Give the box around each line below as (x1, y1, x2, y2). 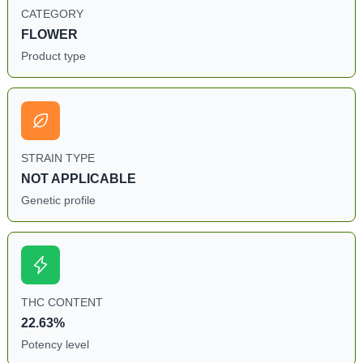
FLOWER (20, 28, 78, 41)
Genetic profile (20, 194, 96, 207)
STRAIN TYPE (20, 152, 95, 164)
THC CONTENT (20, 296, 103, 309)
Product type (20, 49, 86, 62)
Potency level (20, 338, 89, 351)
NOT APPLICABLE (20, 172, 136, 186)
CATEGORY (20, 7, 83, 20)
